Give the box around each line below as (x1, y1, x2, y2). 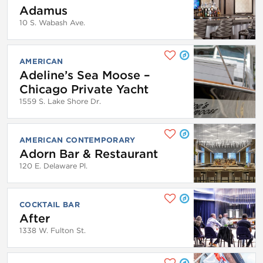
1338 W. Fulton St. (19, 225, 86, 235)
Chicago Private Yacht (19, 82, 149, 96)
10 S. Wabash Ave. (19, 18, 85, 27)
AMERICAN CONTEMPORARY (19, 135, 136, 144)
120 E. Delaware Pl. (19, 161, 87, 170)
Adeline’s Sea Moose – (19, 68, 150, 82)
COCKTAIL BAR (19, 200, 80, 209)
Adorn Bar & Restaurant (19, 146, 158, 161)
